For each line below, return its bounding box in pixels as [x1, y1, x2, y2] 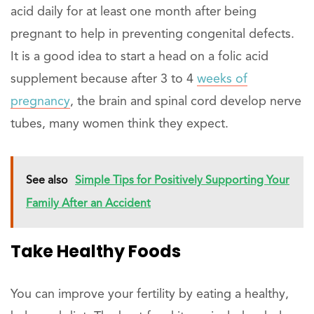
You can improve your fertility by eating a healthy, [11, 288, 289, 301]
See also [26, 175, 68, 187]
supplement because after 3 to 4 [11, 73, 197, 86]
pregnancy [11, 95, 70, 109]
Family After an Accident [26, 198, 151, 210]
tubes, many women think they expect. [11, 118, 228, 131]
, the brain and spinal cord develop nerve [70, 95, 301, 109]
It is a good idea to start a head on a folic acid [11, 50, 268, 64]
